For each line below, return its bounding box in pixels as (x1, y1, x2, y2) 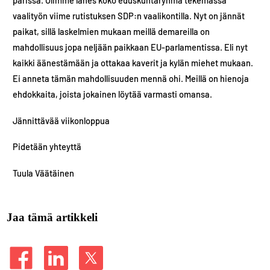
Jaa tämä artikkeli (6, 211, 98, 224)
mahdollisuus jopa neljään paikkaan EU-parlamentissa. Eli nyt (13, 42, 248, 53)
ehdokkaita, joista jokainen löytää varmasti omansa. (13, 89, 213, 100)
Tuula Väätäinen (13, 167, 75, 178)
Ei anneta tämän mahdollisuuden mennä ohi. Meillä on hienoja (13, 73, 250, 84)
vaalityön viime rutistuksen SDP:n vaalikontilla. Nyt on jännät (13, 10, 245, 22)
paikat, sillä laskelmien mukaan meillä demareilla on (13, 26, 210, 37)
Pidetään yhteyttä (13, 141, 82, 152)
